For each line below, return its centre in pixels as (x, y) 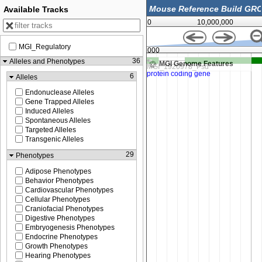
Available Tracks (36, 9)
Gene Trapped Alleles (60, 102)
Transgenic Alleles (54, 139)
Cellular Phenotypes (58, 199)
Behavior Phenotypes (59, 180)
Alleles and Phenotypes (47, 62)
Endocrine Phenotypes (61, 237)
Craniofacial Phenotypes (64, 208)
